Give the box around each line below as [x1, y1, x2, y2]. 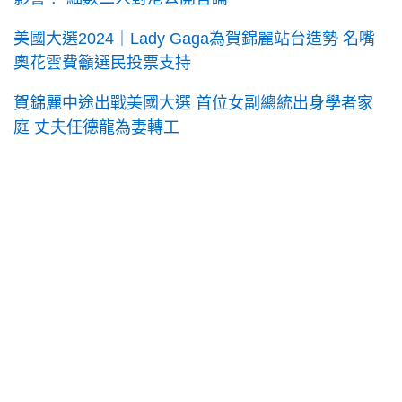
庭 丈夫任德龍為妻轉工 [13, 118, 179, 137]
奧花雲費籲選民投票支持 [13, 54, 191, 73]
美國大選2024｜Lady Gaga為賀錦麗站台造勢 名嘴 [13, 30, 375, 48]
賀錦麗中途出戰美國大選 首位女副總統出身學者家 [13, 94, 373, 113]
